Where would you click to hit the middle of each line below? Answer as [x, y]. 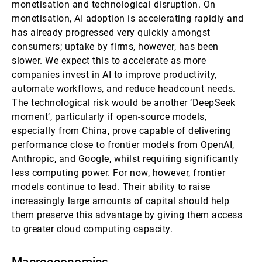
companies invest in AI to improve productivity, [114, 75]
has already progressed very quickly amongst [111, 32]
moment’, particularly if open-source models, [109, 117]
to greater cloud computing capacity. [92, 229]
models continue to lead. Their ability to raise [111, 187]
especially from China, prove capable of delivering [121, 131]
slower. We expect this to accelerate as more [109, 61]
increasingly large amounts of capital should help [121, 201]
